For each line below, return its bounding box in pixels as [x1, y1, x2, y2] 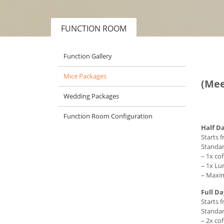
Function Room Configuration [63, 111, 152, 120]
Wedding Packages [63, 91, 119, 100]
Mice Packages [63, 71, 106, 80]
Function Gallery [63, 51, 112, 60]
